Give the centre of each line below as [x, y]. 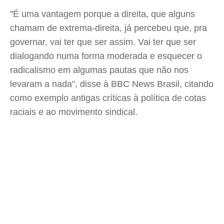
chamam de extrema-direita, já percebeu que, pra [108, 28]
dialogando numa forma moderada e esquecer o [106, 56]
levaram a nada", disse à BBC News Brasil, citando [112, 84]
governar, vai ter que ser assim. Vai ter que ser [103, 42]
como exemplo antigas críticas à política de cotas [108, 98]
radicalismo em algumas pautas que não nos [99, 70]
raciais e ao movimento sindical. [74, 112]
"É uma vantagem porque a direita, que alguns [102, 14]
